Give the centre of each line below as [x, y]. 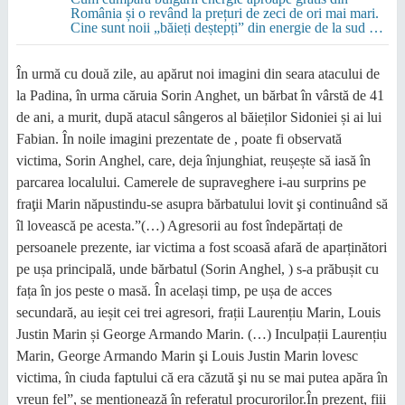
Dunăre [91, 42]
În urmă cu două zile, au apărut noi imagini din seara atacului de [198, 74]
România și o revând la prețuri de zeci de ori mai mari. [224, 13]
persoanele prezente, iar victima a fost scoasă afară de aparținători [201, 247]
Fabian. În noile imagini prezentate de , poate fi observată [179, 139]
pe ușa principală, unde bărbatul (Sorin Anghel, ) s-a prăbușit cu [197, 269]
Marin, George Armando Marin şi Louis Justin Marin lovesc [187, 356]
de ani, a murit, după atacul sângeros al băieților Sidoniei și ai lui [198, 117]
